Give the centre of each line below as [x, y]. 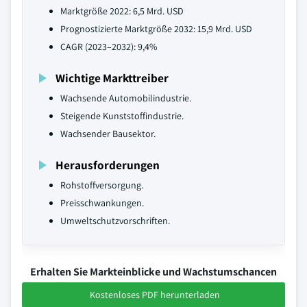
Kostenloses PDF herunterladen [155, 295]
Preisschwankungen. [102, 203]
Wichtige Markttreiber [112, 78]
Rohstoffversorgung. [102, 185]
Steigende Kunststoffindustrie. [122, 116]
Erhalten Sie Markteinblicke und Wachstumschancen [153, 272]
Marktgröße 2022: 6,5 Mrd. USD [122, 11]
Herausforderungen [108, 165]
